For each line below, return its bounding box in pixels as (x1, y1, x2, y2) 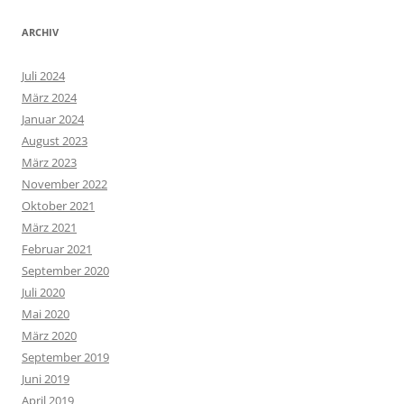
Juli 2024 (22, 67, 65, 84)
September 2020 (22, 262, 109, 279)
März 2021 (22, 218, 77, 235)
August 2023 (22, 132, 87, 149)
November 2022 (22, 175, 107, 192)
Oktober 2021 (22, 197, 95, 214)
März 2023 (22, 153, 77, 170)
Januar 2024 (22, 110, 84, 127)
